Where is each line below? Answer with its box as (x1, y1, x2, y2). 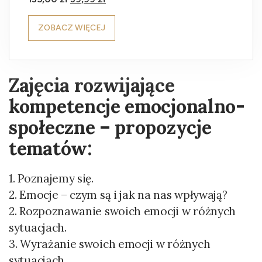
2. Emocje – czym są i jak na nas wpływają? (9, 188, 227, 202)
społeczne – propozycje (9, 115, 212, 139)
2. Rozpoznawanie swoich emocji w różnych (9, 204, 236, 218)
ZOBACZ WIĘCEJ (38, 23, 105, 33)
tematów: (9, 136, 92, 160)
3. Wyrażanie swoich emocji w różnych (9, 237, 211, 251)
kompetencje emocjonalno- (9, 94, 245, 118)
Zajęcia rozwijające (9, 73, 175, 97)
